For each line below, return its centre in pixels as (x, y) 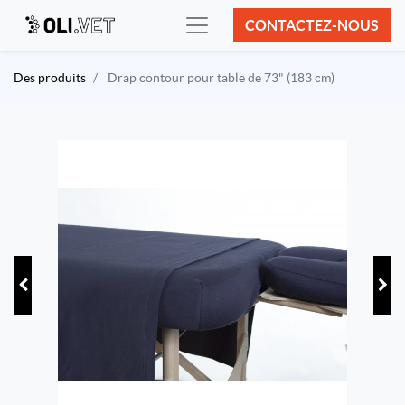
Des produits (50, 78)
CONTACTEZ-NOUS (312, 25)
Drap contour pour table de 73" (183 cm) (221, 78)
